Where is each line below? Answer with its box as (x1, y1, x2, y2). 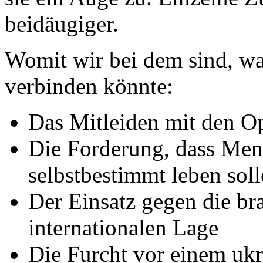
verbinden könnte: (5, 73, 173, 99)
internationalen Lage (28, 214, 218, 240)
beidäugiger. (5, 11, 119, 36)
